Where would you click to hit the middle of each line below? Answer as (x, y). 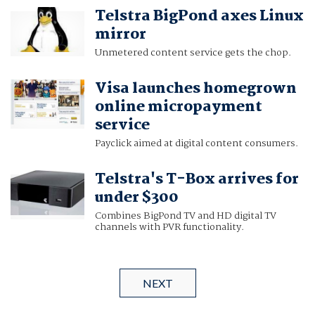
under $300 (136, 198)
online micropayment (178, 107)
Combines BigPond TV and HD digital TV (185, 216)
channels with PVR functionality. (169, 227)
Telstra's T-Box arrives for (197, 180)
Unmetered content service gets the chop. (193, 53)
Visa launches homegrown (195, 89)
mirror (120, 35)
